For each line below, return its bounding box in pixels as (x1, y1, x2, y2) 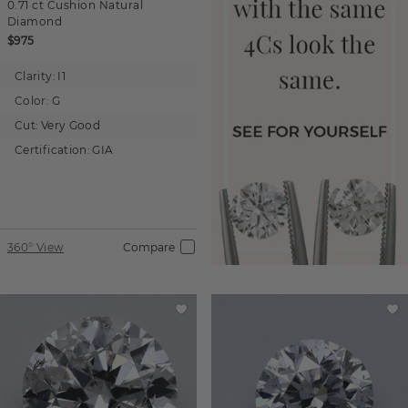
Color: (15, 93, 50, 107)
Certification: (15, 142, 91, 157)
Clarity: (15, 68, 56, 83)
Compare (123, 240, 175, 255)
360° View (7, 240, 65, 255)
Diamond (7, 14, 63, 28)
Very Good (40, 117, 101, 132)
